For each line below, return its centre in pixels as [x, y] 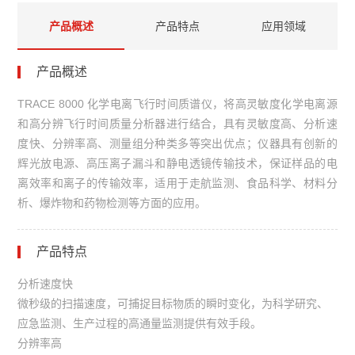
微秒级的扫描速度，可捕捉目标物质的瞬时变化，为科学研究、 [173, 303]
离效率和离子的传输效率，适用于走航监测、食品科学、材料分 [177, 183]
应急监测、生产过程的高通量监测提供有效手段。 [140, 323]
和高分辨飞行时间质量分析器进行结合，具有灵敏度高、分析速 [177, 123]
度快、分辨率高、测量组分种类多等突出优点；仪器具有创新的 [177, 143]
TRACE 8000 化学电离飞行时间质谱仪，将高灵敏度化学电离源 [177, 103]
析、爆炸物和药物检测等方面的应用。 [112, 202]
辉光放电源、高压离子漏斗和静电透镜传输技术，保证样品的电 [177, 163]
